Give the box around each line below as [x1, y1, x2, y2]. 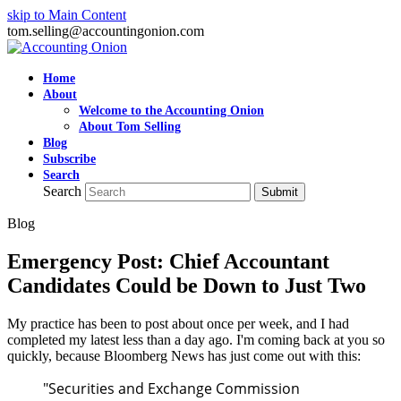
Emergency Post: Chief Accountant [7, 249, 329, 273]
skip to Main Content [7, 7, 126, 22]
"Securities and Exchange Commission [43, 378, 300, 398]
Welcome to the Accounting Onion [79, 104, 264, 117]
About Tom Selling [79, 120, 181, 133]
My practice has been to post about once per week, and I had [7, 315, 349, 331]
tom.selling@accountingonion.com [7, 23, 204, 38]
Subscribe [43, 152, 96, 166]
